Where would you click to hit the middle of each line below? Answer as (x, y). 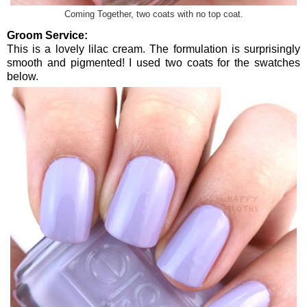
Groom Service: (47, 35)
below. (23, 76)
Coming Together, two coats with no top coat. (153, 14)
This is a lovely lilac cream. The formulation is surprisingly (153, 49)
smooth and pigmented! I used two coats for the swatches (153, 62)
